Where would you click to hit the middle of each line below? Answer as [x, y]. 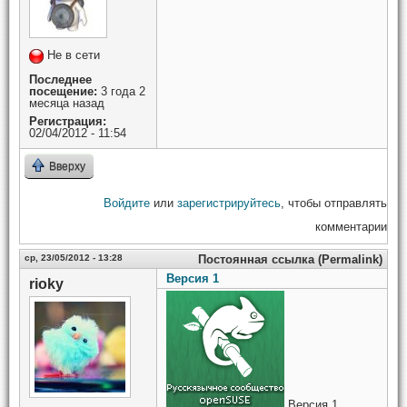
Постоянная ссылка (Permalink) [290, 259]
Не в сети [74, 55]
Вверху [67, 166]
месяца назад [67, 103]
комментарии [351, 227]
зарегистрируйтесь [229, 203]
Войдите [127, 203]
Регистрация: [68, 121]
